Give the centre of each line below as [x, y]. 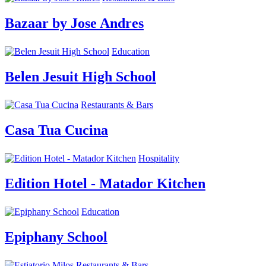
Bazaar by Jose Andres [74, 23]
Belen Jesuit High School [80, 77]
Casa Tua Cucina [56, 130]
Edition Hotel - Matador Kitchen [105, 183]
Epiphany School [56, 237]
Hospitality [159, 159]
